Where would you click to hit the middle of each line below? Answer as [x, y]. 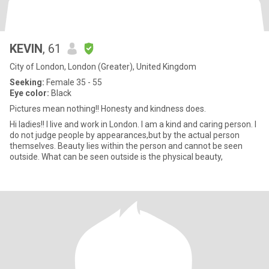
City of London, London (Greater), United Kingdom [103, 67]
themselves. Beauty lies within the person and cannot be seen [126, 146]
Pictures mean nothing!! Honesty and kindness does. [108, 109]
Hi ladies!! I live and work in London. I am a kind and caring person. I [133, 124]
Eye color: [29, 93]
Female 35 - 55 [73, 82]
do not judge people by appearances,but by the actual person [125, 135]
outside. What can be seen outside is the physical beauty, [116, 157]
